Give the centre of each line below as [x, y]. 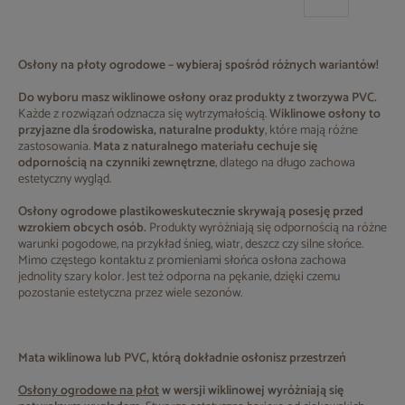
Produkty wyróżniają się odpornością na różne [268, 228]
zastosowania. [56, 147]
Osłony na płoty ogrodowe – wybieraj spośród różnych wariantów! [198, 66]
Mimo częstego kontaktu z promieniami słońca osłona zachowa [182, 261]
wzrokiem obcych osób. [84, 228]
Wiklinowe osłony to [325, 114]
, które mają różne [311, 131]
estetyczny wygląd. [65, 179]
